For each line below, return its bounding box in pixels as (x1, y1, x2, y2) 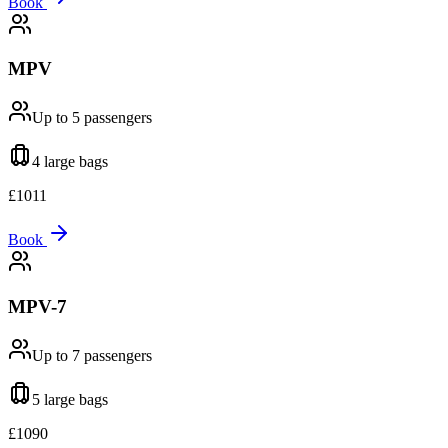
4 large (32, 153, 75, 171)
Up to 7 (32, 346, 80, 364)
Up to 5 (32, 109, 80, 127)
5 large (32, 390, 75, 408)
